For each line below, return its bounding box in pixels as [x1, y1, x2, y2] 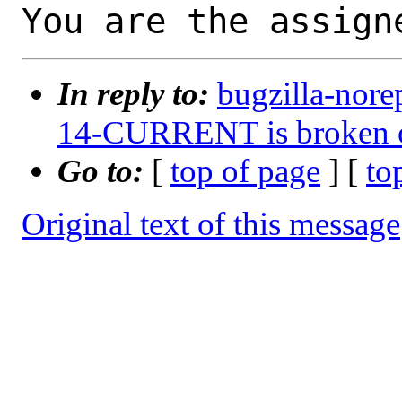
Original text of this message [22, 205, 400, 243]
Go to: [57, 153, 152, 190]
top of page [170, 153, 320, 190]
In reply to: [57, 75, 217, 113]
